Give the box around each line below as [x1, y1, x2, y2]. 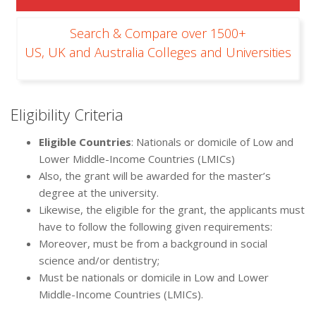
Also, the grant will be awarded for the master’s [39, 169, 271, 183]
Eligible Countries [39, 135, 131, 150]
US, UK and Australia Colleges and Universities [25, 44, 291, 61]
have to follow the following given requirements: [39, 219, 272, 234]
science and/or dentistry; [39, 253, 159, 268]
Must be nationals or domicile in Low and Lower [39, 270, 269, 285]
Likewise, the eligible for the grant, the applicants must [39, 202, 305, 217]
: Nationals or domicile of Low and [131, 135, 293, 150]
